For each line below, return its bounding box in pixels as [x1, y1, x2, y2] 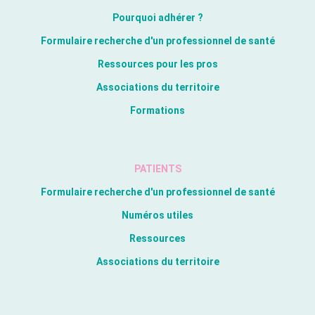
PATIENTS [134, 163, 181, 174]
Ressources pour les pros [97, 58, 218, 70]
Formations [130, 105, 185, 116]
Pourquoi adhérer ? [112, 12, 203, 23]
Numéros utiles [122, 210, 193, 221]
